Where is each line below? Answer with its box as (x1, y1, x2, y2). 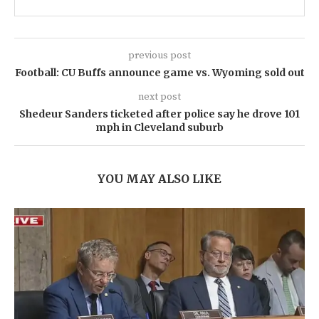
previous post (128, 49, 191, 63)
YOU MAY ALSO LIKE (98, 172, 221, 187)
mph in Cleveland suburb (95, 121, 224, 135)
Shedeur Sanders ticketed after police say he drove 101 (19, 108, 300, 121)
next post (138, 90, 181, 104)
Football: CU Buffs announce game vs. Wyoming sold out (14, 66, 305, 80)
